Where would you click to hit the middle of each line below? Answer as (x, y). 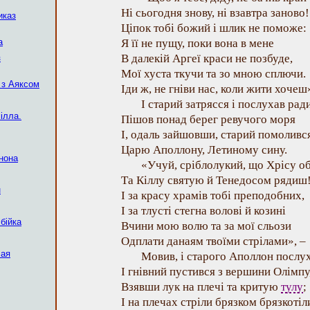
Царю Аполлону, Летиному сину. (204, 150)
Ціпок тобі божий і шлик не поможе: (214, 28)
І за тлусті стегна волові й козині (203, 211)
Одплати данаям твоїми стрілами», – (213, 241)
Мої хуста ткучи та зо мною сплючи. (213, 74)
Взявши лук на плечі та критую (201, 287)
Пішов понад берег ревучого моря (208, 119)
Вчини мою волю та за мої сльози (206, 226)
